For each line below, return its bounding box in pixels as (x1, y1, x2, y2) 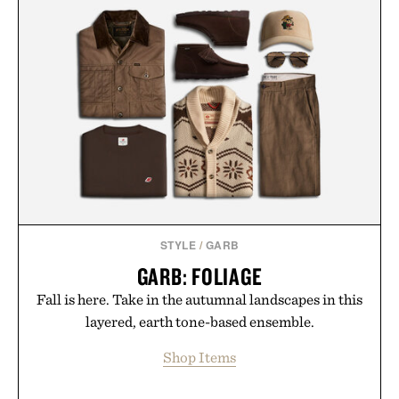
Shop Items (163, 348, 236, 367)
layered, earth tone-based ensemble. (85, 313, 314, 331)
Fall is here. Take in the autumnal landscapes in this (37, 290, 362, 309)
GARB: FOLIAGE (136, 261, 263, 292)
